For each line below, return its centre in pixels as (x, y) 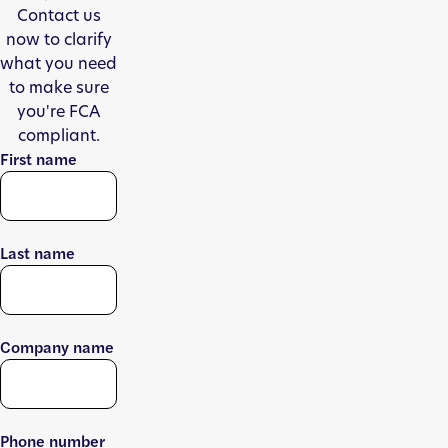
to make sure (58, 87)
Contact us (58, 15)
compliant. (58, 135)
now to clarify (58, 39)
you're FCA (58, 111)
